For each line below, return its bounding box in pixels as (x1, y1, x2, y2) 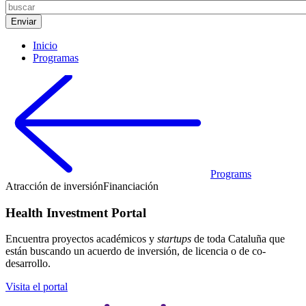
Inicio (33, 40, 57, 51)
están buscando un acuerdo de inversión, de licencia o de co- (5, 245, 266, 258)
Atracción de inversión (5, 180, 103, 192)
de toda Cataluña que (191, 233, 285, 245)
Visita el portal (5, 281, 68, 293)
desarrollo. (5, 258, 51, 270)
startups (154, 233, 191, 245)
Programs (210, 168, 251, 180)
